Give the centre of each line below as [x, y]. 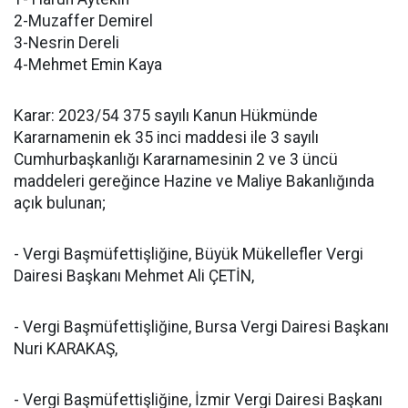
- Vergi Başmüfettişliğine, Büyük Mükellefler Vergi [189, 254]
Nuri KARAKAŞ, [66, 349]
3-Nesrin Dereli [66, 43]
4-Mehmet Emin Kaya [88, 65]
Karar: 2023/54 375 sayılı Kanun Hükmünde [166, 116]
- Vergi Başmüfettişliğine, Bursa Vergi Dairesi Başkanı [201, 327]
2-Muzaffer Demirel [83, 21]
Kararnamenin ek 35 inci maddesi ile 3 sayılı [166, 138]
